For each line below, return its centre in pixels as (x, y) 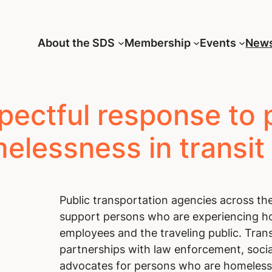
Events (218, 42)
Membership (157, 42)
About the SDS (76, 42)
